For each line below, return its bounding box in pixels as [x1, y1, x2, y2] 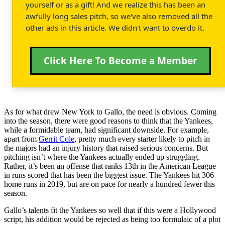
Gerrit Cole [39, 134, 74, 143]
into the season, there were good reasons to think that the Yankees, [4, 116, 213, 125]
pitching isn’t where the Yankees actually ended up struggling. [4, 152, 200, 161]
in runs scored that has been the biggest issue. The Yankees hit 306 [4, 170, 214, 179]
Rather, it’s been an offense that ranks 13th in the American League [4, 161, 216, 170]
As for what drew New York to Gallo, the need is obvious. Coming [4, 107, 216, 116]
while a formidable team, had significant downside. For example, [4, 125, 209, 134]
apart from [4, 134, 39, 143]
